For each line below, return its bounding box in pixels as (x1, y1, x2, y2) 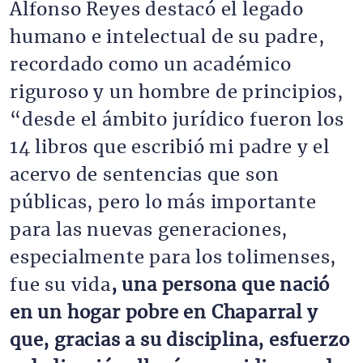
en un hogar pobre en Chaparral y (10, 304, 318, 322)
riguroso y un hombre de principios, (10, 83, 344, 101)
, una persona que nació (110, 276, 331, 294)
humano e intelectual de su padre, (10, 28, 325, 46)
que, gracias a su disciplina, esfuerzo (10, 331, 350, 349)
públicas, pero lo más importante (10, 194, 317, 211)
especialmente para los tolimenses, (10, 249, 337, 267)
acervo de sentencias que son (10, 166, 280, 184)
